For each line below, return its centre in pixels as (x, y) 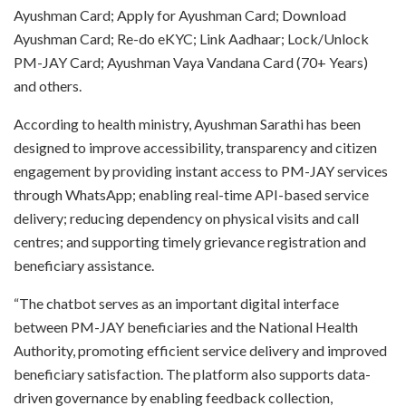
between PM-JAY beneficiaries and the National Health (186, 326)
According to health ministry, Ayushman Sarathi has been (187, 123)
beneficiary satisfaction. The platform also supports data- (192, 373)
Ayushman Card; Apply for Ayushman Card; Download (180, 14)
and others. (48, 85)
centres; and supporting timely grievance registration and (190, 241)
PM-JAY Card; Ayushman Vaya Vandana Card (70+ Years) (191, 62)
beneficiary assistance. (84, 265)
